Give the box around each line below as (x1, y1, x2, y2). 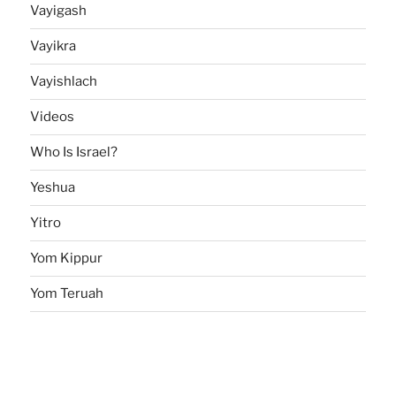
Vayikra (30, 38, 77, 55)
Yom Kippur (30, 250, 103, 267)
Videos (30, 109, 75, 126)
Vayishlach (30, 73, 98, 90)
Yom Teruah (30, 286, 104, 302)
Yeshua (30, 179, 76, 196)
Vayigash (30, 3, 88, 19)
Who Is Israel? (30, 144, 118, 161)
